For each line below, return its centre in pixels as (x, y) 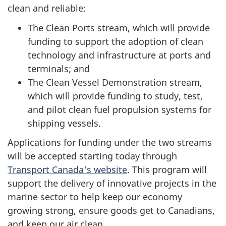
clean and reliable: (47, 8)
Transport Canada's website (67, 170)
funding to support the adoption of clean (116, 41)
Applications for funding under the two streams (110, 143)
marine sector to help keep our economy (95, 197)
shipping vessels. (64, 123)
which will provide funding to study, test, (115, 96)
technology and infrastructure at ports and (119, 55)
